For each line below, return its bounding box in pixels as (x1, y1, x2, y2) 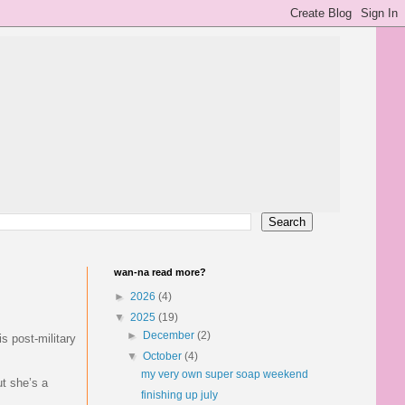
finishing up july (140, 389, 218, 401)
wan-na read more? (114, 267, 206, 278)
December (143, 329, 198, 342)
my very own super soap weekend (140, 368, 308, 381)
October (143, 350, 185, 363)
